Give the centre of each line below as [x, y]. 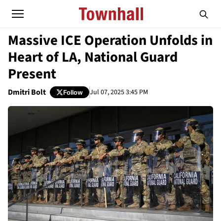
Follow [73, 92]
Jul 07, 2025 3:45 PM [119, 92]
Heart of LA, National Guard [93, 57]
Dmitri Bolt [27, 92]
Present [32, 74]
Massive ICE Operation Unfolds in [110, 40]
